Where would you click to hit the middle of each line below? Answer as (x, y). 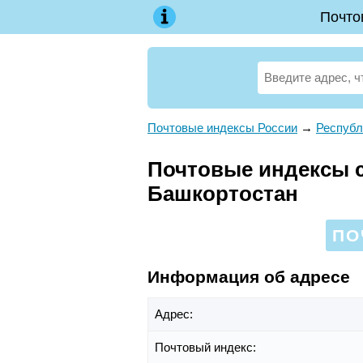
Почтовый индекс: (207, 348)
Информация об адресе (249, 276)
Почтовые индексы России (222, 128)
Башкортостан (223, 194)
